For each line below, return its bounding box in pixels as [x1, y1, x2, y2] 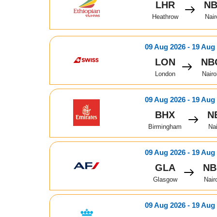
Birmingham [148, 123, 182, 130]
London [155, 70, 175, 77]
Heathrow [152, 13, 178, 20]
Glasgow [153, 175, 177, 183]
